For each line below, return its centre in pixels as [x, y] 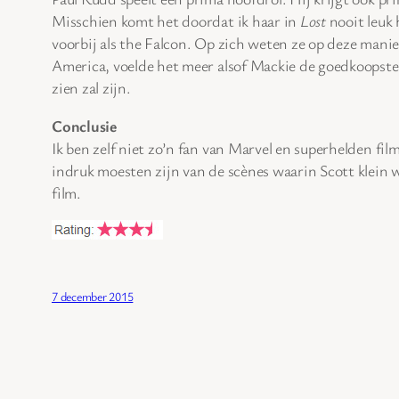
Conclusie [84, 125]
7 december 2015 [93, 296]
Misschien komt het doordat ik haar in [176, 20]
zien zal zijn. [91, 87]
